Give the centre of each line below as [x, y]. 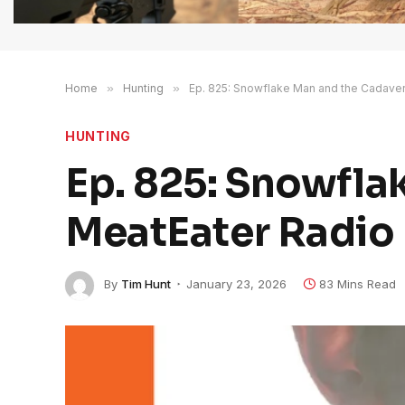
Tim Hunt [146, 284]
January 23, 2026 [236, 284]
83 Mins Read [358, 284]
